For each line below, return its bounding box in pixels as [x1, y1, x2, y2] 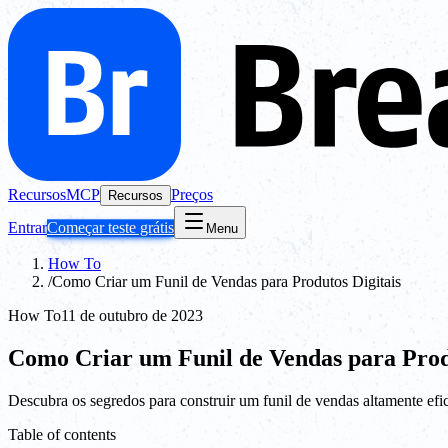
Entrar [8, 219, 47, 236]
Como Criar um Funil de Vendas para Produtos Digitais [52, 273, 401, 290]
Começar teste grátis [47, 219, 174, 236]
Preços [171, 186, 213, 203]
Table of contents [8, 425, 116, 443]
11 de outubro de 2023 [61, 307, 203, 324]
